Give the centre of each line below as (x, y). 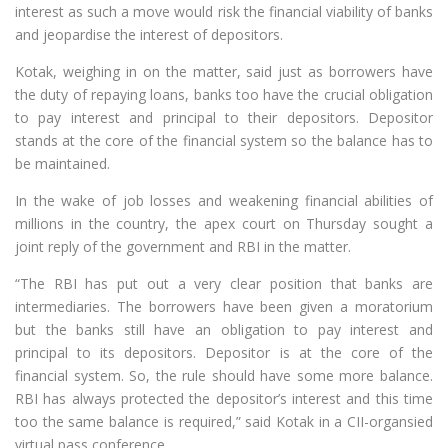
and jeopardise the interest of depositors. (149, 35)
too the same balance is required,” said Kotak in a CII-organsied (224, 422)
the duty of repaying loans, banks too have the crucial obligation (224, 95)
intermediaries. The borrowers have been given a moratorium (224, 307)
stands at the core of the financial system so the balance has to (224, 141)
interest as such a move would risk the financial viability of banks (224, 12)
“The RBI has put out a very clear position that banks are (224, 284)
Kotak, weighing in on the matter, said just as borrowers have (224, 72)
